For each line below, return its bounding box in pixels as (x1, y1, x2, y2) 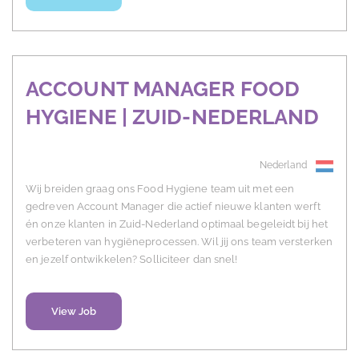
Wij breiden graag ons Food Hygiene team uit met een (26, 183, 295, 196)
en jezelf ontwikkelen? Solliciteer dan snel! (26, 253, 238, 266)
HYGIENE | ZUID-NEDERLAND (26, 105, 320, 130)
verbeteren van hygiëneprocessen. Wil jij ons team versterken (26, 236, 333, 248)
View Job (50, 305, 97, 318)
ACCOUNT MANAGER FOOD (26, 77, 301, 102)
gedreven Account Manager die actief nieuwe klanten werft (26, 200, 321, 213)
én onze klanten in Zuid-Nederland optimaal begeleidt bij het (26, 218, 329, 231)
